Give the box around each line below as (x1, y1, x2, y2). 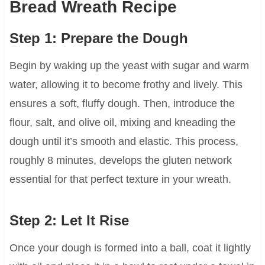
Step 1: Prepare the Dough (9, 30, 188, 47)
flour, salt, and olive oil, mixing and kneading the (9, 117, 235, 129)
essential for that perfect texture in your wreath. (9, 173, 231, 186)
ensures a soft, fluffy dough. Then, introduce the (9, 98, 235, 110)
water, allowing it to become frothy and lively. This (9, 79, 243, 91)
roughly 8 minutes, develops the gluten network (9, 154, 232, 167)
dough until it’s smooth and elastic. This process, (9, 135, 238, 148)
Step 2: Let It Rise (9, 212, 129, 229)
